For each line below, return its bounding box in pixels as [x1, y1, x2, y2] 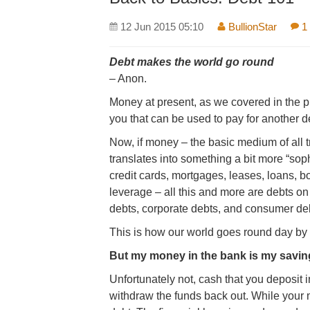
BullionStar [226, 21, 277, 33]
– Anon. [109, 73, 147, 84]
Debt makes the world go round [109, 56, 275, 68]
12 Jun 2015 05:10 [120, 21, 204, 33]
